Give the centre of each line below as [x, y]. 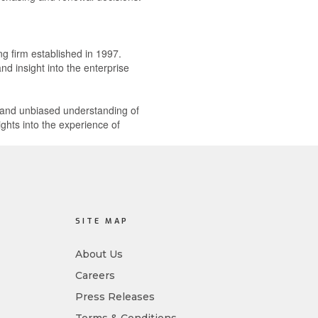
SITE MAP [102, 221]
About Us [99, 254]
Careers [95, 275]
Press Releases [115, 297]
